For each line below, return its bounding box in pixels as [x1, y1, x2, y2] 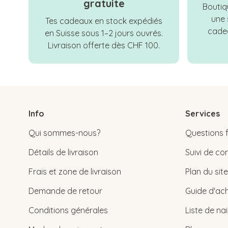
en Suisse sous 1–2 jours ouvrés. [45, 28, 163, 39]
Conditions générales [28, 205, 108, 216]
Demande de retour [28, 186, 102, 196]
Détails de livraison [28, 147, 98, 158]
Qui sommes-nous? [28, 128, 100, 138]
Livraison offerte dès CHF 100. [48, 40, 160, 51]
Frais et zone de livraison [28, 166, 121, 177]
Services [185, 108, 220, 119]
